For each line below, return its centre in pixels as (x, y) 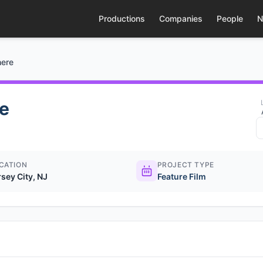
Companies (181, 18)
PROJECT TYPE (186, 165)
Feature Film (181, 176)
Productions (122, 18)
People (230, 18)
